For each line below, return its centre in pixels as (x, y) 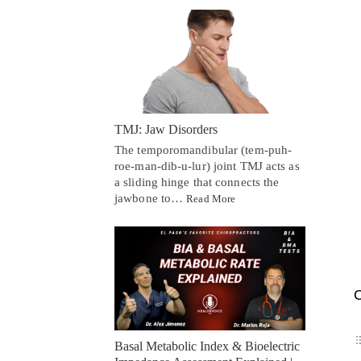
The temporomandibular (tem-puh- (203, 149)
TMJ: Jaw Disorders (166, 129)
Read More (211, 198)
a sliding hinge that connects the (197, 182)
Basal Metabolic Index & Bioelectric (207, 346)
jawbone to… (151, 198)
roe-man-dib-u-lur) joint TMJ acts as (207, 166)
